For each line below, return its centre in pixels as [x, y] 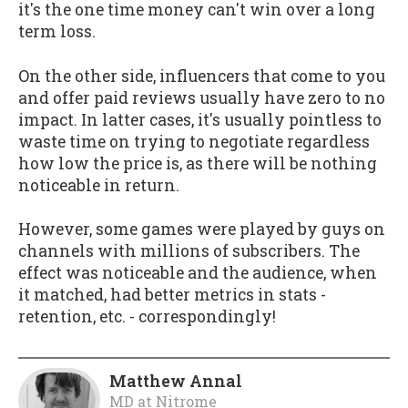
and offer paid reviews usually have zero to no [202, 97]
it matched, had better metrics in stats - [172, 295]
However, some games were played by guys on [202, 229]
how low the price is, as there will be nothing [198, 163]
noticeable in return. [99, 185]
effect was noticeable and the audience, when [198, 273]
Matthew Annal [176, 381]
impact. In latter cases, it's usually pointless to [200, 119]
